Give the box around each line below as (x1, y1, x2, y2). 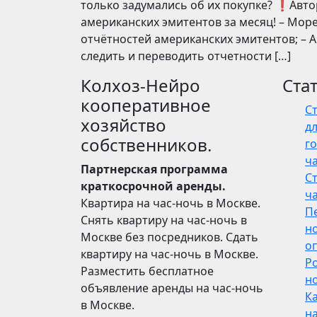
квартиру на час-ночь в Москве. (81, 246, 258, 262)
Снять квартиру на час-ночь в (81, 212, 247, 228)
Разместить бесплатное (81, 263, 214, 279)
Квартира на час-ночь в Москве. (81, 195, 260, 211)
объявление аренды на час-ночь (81, 280, 263, 296)
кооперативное (81, 93, 211, 117)
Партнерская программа (81, 161, 228, 177)
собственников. (81, 133, 212, 156)
